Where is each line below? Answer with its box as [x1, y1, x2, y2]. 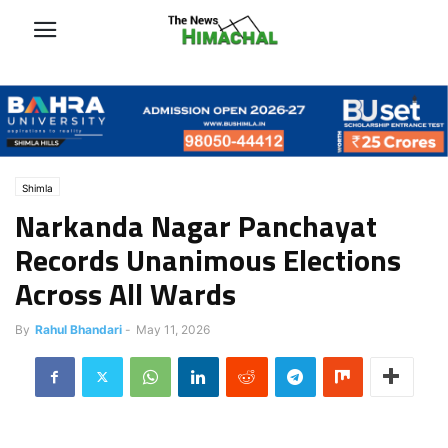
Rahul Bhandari [35, 321, 122, 337]
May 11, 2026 [136, 321, 210, 337]
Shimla [22, 181, 53, 194]
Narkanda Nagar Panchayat [15, 202, 377, 249]
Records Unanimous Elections [15, 236, 401, 283]
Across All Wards [15, 270, 236, 317]
